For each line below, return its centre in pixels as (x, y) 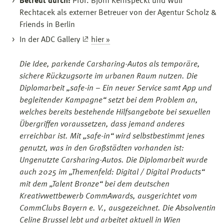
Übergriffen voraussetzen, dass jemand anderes (102, 124)
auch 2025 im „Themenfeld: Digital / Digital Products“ (112, 172)
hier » (100, 40)
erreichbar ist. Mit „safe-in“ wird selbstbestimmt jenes (112, 136)
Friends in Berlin (47, 25)
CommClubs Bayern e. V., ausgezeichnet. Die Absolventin (117, 208)
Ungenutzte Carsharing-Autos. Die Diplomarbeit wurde (113, 160)
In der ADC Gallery (51, 40)
